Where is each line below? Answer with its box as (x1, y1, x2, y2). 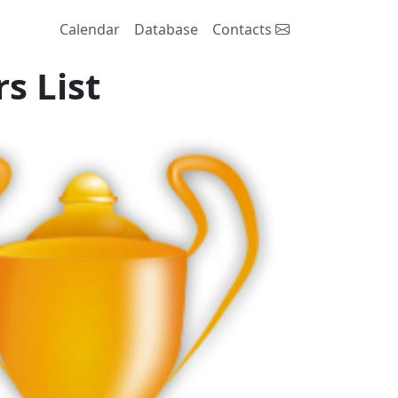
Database (133, 19, 198, 39)
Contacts (211, 19, 275, 39)
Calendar (59, 19, 120, 39)
